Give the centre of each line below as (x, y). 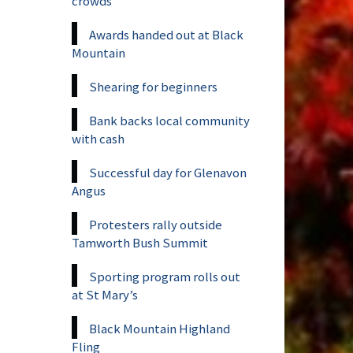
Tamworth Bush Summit (140, 242)
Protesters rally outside (156, 224)
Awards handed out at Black (166, 34)
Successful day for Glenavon (168, 172)
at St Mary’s (105, 294)
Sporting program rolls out (165, 276)
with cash (98, 138)
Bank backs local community (169, 120)
